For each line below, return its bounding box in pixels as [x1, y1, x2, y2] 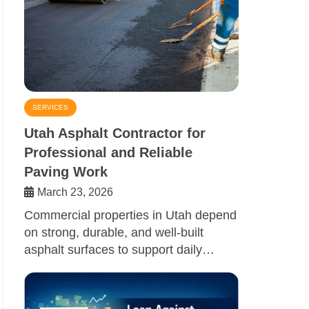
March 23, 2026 [37, 186, 113, 199]
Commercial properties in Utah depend [24, 208, 237, 223]
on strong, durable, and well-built [24, 226, 203, 240]
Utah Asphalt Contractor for [24, 126, 206, 141]
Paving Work [24, 164, 108, 180]
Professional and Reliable [24, 145, 192, 161]
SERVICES [32, 103, 68, 112]
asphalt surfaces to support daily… [24, 243, 215, 257]
